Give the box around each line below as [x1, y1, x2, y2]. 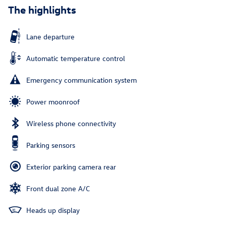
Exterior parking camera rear [26, 161, 116, 172]
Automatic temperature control [26, 53, 125, 63]
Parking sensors [26, 140, 75, 150]
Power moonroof [26, 96, 80, 106]
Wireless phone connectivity [26, 118, 116, 128]
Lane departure [26, 31, 75, 41]
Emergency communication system [26, 75, 137, 85]
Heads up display [26, 205, 80, 215]
